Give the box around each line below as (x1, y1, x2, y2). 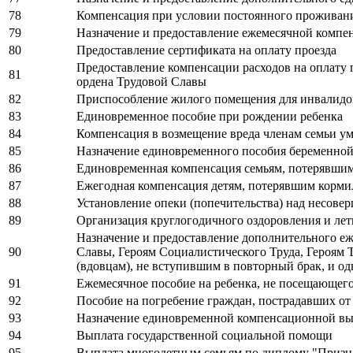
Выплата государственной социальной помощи (76, 329, 333, 343)
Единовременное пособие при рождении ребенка (76, 110, 343, 124)
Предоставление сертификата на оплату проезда (76, 43, 336, 58)
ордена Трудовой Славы (76, 75, 206, 89)
